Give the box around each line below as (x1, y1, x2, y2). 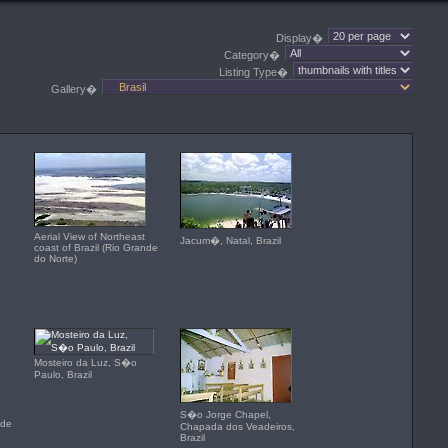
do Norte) (34, 253, 77, 264)
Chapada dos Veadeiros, (180, 421, 295, 432)
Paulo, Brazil (34, 369, 92, 380)
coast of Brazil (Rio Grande (34, 242, 158, 253)
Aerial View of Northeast (34, 231, 145, 242)
